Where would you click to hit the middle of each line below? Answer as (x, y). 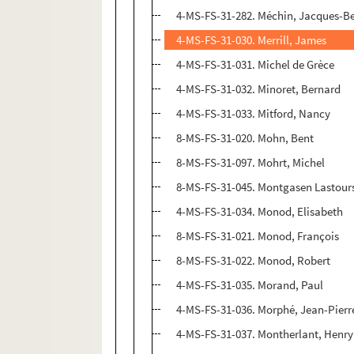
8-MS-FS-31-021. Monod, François (258, 236)
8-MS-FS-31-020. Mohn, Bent (245, 138)
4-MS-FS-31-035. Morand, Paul (250, 285)
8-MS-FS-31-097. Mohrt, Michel (251, 163)
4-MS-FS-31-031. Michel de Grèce (256, 65)
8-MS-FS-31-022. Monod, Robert (254, 261)
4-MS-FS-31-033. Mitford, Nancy (254, 114)
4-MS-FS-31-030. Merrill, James (252, 40)
